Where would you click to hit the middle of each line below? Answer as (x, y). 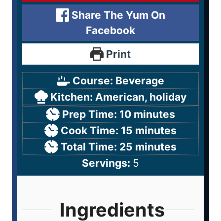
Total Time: (90, 147)
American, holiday (141, 97)
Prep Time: (91, 114)
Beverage (140, 80)
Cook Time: (91, 130)
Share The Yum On (117, 15)
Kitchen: (73, 97)
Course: (94, 80)
